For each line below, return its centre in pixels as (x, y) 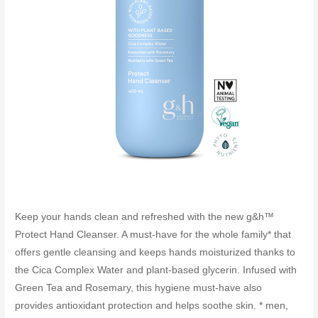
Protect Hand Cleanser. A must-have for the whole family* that (153, 234)
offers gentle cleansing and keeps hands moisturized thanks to (155, 252)
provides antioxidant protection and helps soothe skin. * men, (152, 305)
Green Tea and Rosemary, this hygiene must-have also (139, 287)
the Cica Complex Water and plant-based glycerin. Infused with (156, 270)
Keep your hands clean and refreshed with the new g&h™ (145, 216)
